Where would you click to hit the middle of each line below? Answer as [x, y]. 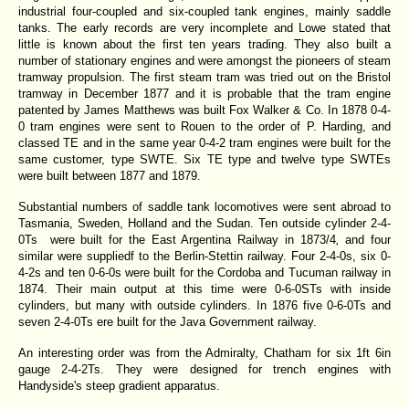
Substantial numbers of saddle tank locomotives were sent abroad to [204, 206]
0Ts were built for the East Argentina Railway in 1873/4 [177, 239]
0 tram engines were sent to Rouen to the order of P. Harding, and [204, 126]
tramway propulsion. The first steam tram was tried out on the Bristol [204, 77]
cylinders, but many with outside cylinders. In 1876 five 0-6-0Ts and [204, 305]
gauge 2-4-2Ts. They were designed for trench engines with [204, 369]
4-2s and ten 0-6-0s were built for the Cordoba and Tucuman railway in [204, 272]
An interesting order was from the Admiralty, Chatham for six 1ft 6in [204, 352]
